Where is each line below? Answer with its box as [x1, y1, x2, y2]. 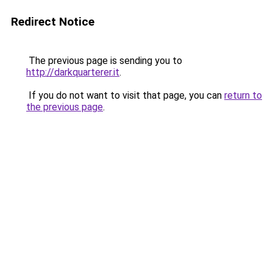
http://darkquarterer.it [26, 66, 119, 78]
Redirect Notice [11, 15, 94, 29]
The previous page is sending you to [26, 55, 182, 66]
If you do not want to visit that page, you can [26, 90, 224, 101]
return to [224, 90, 262, 101]
